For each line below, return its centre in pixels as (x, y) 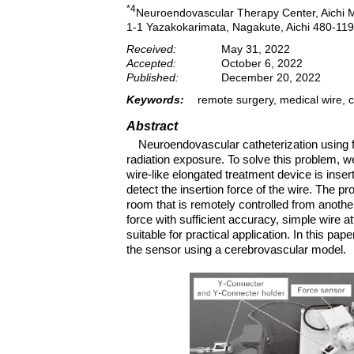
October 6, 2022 (262, 63)
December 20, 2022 (271, 77)
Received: (151, 49)
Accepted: (151, 63)
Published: (153, 77)
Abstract (152, 126)
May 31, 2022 (256, 49)
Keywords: (155, 99)
